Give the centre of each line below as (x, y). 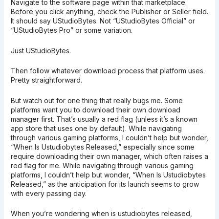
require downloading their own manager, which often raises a (109, 156)
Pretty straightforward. (46, 80)
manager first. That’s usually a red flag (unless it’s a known (104, 119)
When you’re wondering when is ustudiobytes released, (101, 213)
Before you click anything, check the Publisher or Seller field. (109, 12)
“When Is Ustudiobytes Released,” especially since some (102, 147)
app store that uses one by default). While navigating (96, 128)
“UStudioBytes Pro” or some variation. (71, 30)
